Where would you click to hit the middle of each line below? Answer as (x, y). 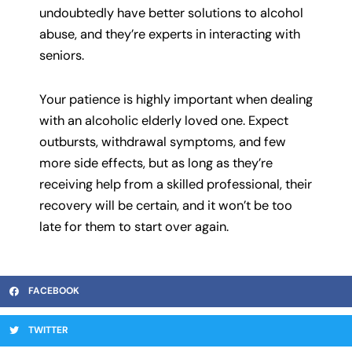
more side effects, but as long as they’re (156, 163)
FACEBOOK (54, 291)
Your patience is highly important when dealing (176, 99)
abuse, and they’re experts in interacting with (170, 35)
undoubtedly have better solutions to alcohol (171, 13)
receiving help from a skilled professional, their (176, 184)
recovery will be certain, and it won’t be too (166, 205)
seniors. (62, 56)
